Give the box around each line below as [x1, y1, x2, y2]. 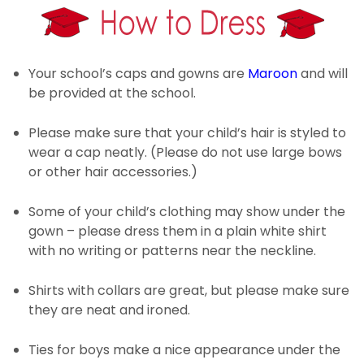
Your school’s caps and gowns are [28, 63, 248, 83]
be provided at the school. [28, 83, 196, 102]
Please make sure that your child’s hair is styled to [28, 123, 346, 142]
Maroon [248, 63, 297, 83]
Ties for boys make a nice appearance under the [28, 340, 340, 359]
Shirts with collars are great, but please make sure [28, 280, 349, 300]
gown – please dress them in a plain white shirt [28, 221, 327, 240]
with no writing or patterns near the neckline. [28, 240, 316, 260]
